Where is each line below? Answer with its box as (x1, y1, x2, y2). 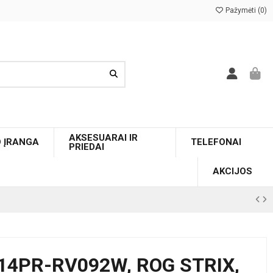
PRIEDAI (68, 141, 104, 152)
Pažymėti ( (224, 6, 261, 15)
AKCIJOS (213, 166, 253, 177)
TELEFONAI (190, 136, 241, 148)
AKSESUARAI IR (68, 132, 138, 143)
